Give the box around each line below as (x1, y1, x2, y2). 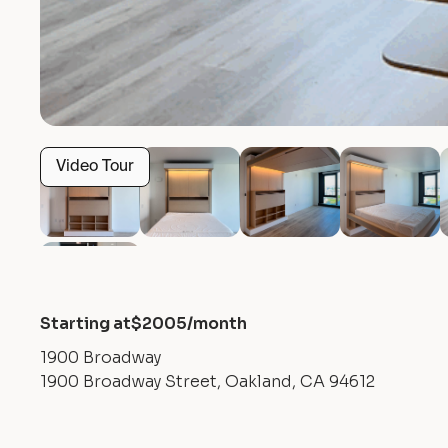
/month (187, 313, 247, 334)
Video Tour (56, 159, 134, 175)
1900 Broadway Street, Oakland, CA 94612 (40, 371, 375, 392)
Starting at (40, 313, 131, 334)
